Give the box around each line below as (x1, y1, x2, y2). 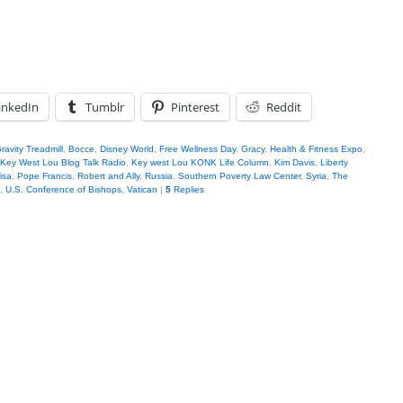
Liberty (320, 157, 348, 167)
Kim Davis (274, 157, 315, 167)
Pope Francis (17, 171, 72, 181)
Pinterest (171, 99, 219, 115)
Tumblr (85, 99, 124, 115)
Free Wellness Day (159, 144, 236, 154)
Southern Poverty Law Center (178, 171, 300, 181)
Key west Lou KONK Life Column (131, 157, 269, 167)
